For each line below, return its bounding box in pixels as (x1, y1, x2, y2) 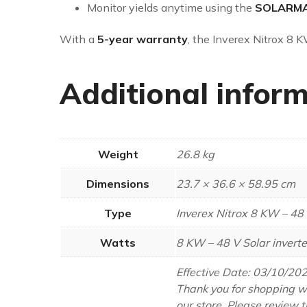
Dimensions (86, 176, 149, 191)
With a (60, 32, 97, 47)
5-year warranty (97, 32, 188, 47)
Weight (97, 147, 138, 161)
